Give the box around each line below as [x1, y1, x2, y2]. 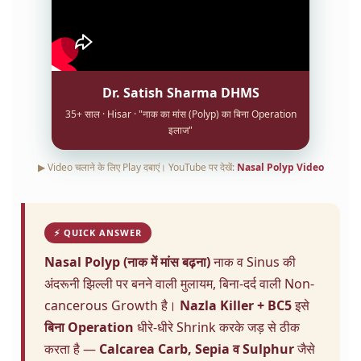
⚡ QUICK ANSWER [54, 226, 142, 239]
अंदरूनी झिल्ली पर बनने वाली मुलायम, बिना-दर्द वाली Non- [44, 274, 314, 293]
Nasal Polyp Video [236, 160, 324, 174]
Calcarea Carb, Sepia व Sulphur [99, 339, 294, 358]
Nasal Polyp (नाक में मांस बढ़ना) [44, 252, 210, 271]
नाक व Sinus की [210, 252, 296, 271]
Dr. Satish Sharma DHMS [102, 83, 259, 102]
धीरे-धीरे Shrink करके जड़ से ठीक [134, 317, 300, 336]
